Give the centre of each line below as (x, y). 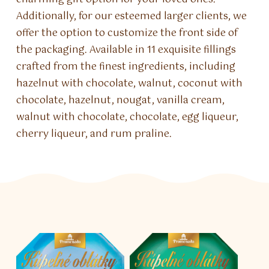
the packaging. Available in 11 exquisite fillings (126, 50)
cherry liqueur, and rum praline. (94, 134)
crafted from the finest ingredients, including (126, 67)
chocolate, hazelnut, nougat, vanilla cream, (121, 101)
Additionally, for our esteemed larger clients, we (132, 17)
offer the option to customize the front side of (127, 33)
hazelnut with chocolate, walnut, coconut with (130, 84)
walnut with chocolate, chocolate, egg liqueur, (128, 117)
